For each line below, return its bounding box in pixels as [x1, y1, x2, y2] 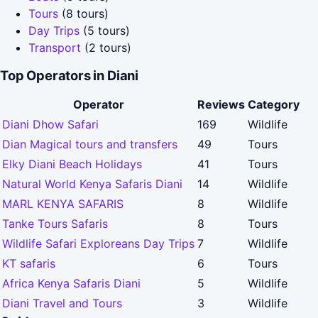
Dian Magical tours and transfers [2, 137, 177, 152]
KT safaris [2, 256, 55, 271]
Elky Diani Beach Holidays [2, 157, 142, 172]
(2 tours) [81, 40, 131, 55]
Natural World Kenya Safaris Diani [2, 177, 182, 192]
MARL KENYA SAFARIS [2, 197, 124, 212]
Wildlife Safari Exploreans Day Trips [2, 236, 194, 251]
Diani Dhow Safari [2, 117, 99, 132]
